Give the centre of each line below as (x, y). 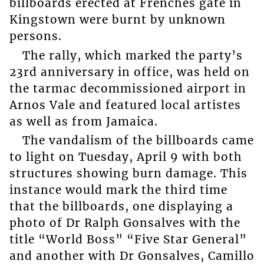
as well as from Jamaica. (83, 121)
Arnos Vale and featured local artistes (125, 105)
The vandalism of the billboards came (138, 141)
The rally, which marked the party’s (132, 55)
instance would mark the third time (118, 190)
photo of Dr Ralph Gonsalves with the (125, 223)
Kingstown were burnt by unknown (117, 20)
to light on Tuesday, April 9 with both (126, 157)
